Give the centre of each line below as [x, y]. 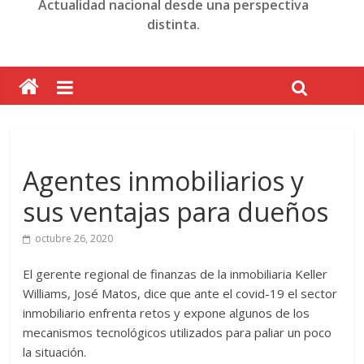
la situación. [55, 352]
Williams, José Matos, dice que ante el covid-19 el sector [180, 293]
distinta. [174, 24]
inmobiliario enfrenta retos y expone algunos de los [167, 313]
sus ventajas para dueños [176, 212]
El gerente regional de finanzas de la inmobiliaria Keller [175, 274]
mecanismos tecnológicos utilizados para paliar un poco [178, 332]
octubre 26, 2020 [74, 238]
